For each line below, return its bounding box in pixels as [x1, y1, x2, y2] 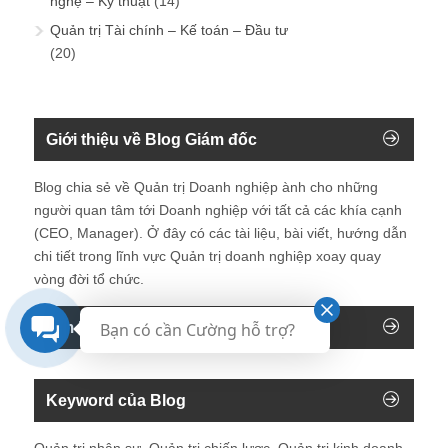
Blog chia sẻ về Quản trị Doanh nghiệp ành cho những [34, 178, 378, 195]
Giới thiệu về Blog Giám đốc [46, 130, 257, 148]
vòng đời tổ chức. [34, 270, 144, 287]
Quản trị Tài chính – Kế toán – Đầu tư [50, 21, 288, 38]
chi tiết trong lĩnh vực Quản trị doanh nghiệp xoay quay [34, 247, 381, 264]
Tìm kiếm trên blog [46, 318, 186, 336]
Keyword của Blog [46, 391, 186, 409]
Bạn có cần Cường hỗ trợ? [100, 319, 295, 342]
